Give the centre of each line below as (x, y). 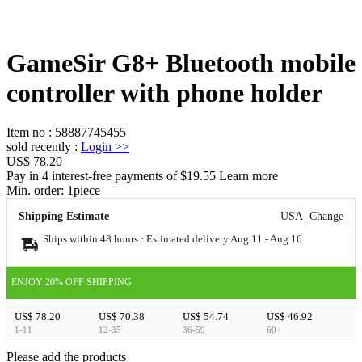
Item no (26, 132)
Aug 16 (286, 238)
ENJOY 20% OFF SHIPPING (72, 282)
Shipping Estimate (64, 216)
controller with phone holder (164, 93)
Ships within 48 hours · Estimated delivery (137, 238)
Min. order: (37, 190)
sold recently (39, 146)
